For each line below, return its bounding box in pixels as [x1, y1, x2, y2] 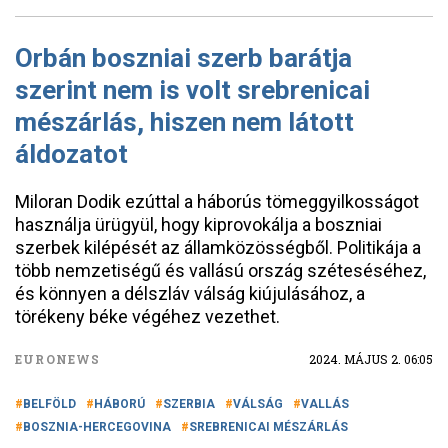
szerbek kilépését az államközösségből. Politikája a [15, 237, 421, 258]
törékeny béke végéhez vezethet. [15, 306, 280, 327]
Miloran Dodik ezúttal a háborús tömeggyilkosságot [15, 191, 419, 212]
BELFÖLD [23, 397, 76, 411]
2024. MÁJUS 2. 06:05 [309, 351, 433, 367]
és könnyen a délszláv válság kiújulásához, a [15, 283, 365, 304]
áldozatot [15, 139, 128, 169]
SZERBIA [163, 397, 215, 411]
